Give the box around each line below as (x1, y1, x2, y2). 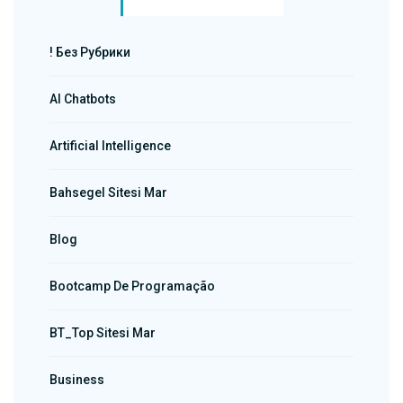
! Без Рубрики (49, 45, 130, 60)
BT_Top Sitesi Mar (49, 326, 156, 341)
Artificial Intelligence (49, 139, 171, 154)
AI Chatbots (49, 92, 116, 107)
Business (49, 372, 104, 388)
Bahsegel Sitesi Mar (49, 185, 167, 201)
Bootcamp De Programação (49, 279, 215, 294)
